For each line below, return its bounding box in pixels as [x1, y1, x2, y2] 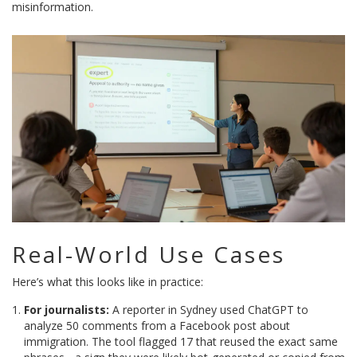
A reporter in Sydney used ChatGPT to [109, 302, 308, 318]
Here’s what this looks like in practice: [12, 274, 203, 290]
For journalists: [24, 302, 109, 318]
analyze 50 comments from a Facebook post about [24, 318, 290, 334]
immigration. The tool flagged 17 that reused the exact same [24, 334, 338, 350]
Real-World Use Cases [12, 239, 285, 270]
